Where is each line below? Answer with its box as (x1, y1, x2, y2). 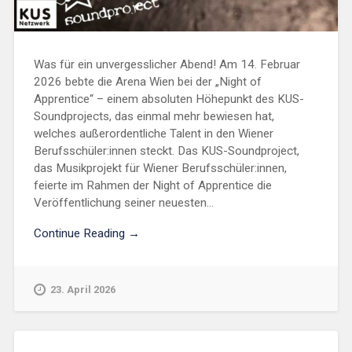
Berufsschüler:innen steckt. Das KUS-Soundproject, (33, 144, 299, 159)
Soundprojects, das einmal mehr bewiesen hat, (33, 109, 274, 124)
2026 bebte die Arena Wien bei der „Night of (33, 75, 262, 90)
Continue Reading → (33, 225, 140, 240)
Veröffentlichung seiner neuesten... (33, 196, 214, 211)
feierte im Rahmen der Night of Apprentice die (33, 178, 272, 193)
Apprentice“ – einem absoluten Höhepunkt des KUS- (33, 92, 304, 107)
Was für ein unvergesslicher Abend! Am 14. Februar (33, 57, 300, 72)
